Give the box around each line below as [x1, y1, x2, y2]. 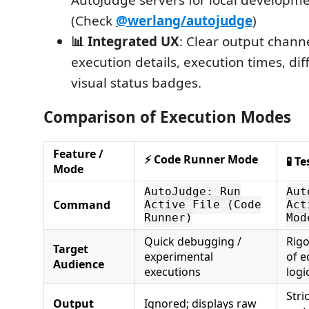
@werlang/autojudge [116, 11, 252, 30]
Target [53, 241, 88, 257]
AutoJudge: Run [144, 185, 241, 199]
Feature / [53, 146, 103, 161]
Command [53, 197, 110, 212]
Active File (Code [144, 198, 261, 212]
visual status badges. [71, 73, 201, 92]
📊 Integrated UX [71, 32, 179, 50]
